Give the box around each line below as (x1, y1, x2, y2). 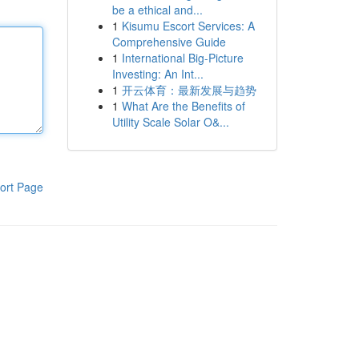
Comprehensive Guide (111, 34, 226, 50)
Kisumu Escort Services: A (121, 18, 255, 34)
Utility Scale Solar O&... (111, 114, 229, 130)
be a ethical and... (111, 2, 203, 18)
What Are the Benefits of (121, 98, 245, 114)
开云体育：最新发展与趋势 (121, 82, 256, 98)
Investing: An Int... (111, 66, 204, 82)
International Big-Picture (121, 50, 244, 66)
